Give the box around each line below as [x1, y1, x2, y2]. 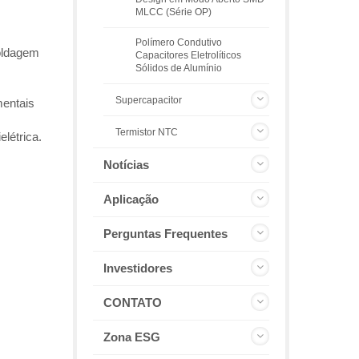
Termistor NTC [115, 127, 178, 138]
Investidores [103, 261, 172, 275]
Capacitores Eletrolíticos [135, 50, 241, 60]
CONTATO [103, 296, 162, 309]
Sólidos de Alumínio [135, 63, 222, 73]
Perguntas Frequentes [103, 227, 228, 240]
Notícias [103, 158, 149, 171]
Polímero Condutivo [135, 37, 222, 47]
